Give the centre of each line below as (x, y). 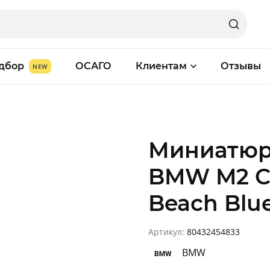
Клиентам (161, 66)
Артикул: (167, 232)
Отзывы (240, 66)
